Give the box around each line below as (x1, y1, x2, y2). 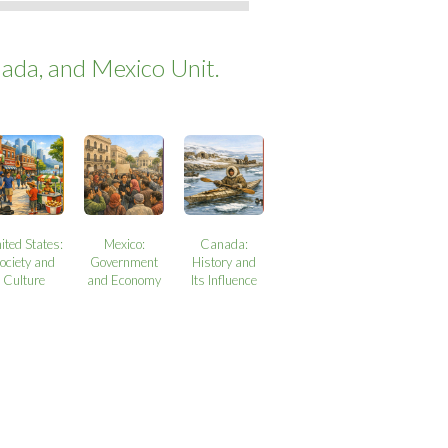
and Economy (87, 272, 162, 289)
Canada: (200, 236, 249, 253)
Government (90, 254, 159, 271)
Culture (3, 272, 46, 289)
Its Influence (191, 272, 258, 289)
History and (192, 254, 257, 271)
